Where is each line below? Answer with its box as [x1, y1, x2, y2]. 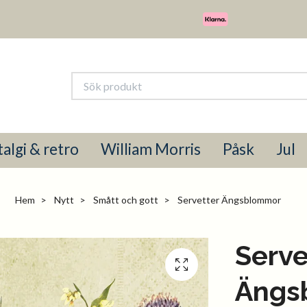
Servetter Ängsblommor [175, 193, 281, 206]
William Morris [100, 140, 201, 159]
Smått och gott [93, 193, 158, 206]
